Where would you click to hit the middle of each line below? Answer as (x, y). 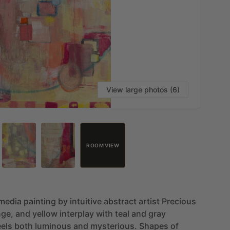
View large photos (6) (143, 89)
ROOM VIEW (103, 145)
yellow (45, 213)
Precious (179, 201)
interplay (77, 213)
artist (149, 201)
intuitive (86, 201)
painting (40, 201)
